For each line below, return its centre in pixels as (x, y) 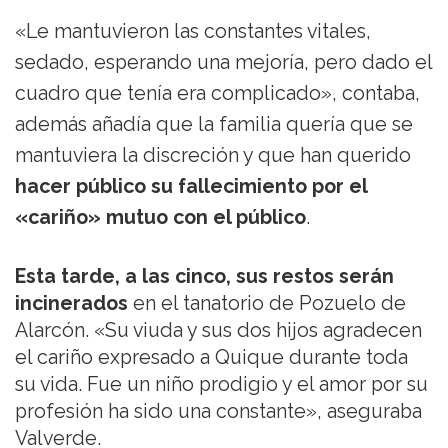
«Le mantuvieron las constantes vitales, (193, 31)
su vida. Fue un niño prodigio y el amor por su (221, 384)
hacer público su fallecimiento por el (191, 186)
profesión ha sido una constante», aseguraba (218, 411)
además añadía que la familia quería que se (214, 124)
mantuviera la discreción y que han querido (213, 155)
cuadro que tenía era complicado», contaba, (217, 93)
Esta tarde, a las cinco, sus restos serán (204, 276)
